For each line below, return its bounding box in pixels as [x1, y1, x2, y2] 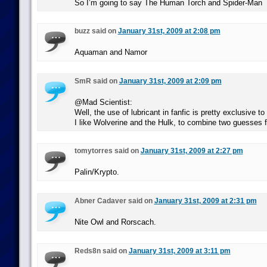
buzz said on [74, 27, 118, 35]
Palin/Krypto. [74, 167, 119, 176]
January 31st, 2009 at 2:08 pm [117, 27, 221, 35]
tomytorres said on [74, 147, 141, 155]
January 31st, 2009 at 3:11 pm [128, 247, 231, 255]
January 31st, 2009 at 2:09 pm [119, 77, 222, 85]
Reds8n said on [74, 247, 129, 255]
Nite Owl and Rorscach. [74, 218, 156, 226]
